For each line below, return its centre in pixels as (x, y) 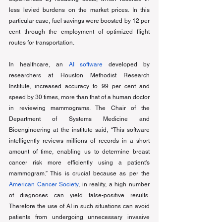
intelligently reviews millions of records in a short (79, 141)
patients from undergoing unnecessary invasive (79, 217)
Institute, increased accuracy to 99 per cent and (79, 86)
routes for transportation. (42, 43)
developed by (126, 64)
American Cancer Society (44, 184)
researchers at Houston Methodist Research (79, 75)
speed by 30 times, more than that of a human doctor (79, 97)
